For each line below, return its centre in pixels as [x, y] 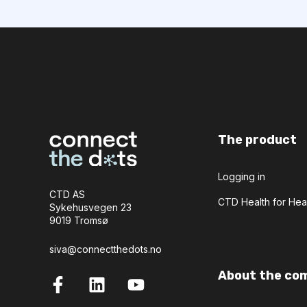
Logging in [242, 177]
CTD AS [67, 195]
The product [258, 140]
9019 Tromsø [79, 221]
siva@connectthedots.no [106, 249]
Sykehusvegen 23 [90, 208]
